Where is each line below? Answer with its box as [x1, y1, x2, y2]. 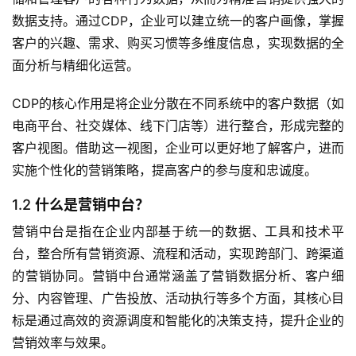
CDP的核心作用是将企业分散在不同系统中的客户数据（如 [12, 95, 344, 112]
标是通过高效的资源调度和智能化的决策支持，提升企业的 [12, 312, 344, 329]
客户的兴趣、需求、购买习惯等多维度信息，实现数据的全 [12, 35, 344, 52]
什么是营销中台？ [35, 196, 149, 214]
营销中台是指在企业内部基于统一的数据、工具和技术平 [12, 223, 344, 240]
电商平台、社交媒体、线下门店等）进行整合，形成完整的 [12, 118, 344, 134]
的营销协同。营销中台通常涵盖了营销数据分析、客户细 [12, 268, 344, 284]
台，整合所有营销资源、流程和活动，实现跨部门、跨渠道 [12, 246, 344, 262]
